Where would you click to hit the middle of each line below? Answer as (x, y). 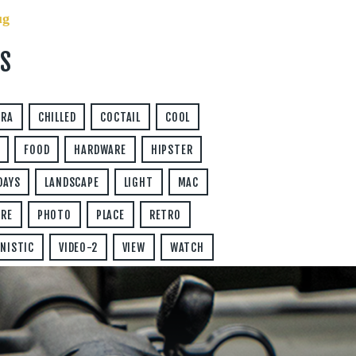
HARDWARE (100, 150)
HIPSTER (172, 150)
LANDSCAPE (72, 183)
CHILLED (57, 118)
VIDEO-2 (78, 248)
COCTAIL (121, 118)
